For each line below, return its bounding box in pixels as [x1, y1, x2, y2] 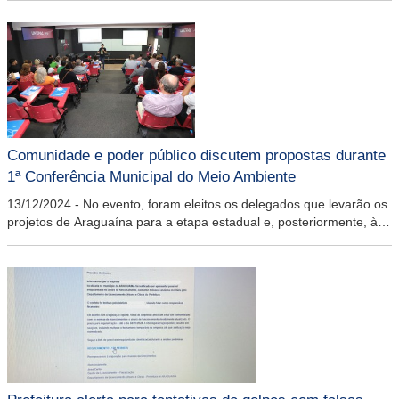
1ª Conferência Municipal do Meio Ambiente [7, 168, 296, 185]
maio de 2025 [7, 250, 85, 265]
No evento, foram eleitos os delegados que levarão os [83, 197, 387, 211]
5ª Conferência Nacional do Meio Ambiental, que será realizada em [7, 232, 386, 247]
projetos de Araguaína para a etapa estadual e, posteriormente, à [7, 215, 378, 229]
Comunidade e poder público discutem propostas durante [7, 147, 386, 164]
